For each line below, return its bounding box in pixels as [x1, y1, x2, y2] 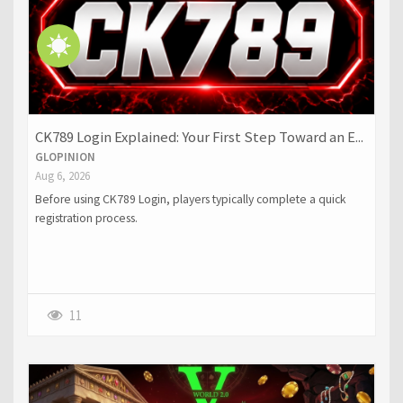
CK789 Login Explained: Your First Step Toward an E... [34, 127, 363, 147]
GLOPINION [34, 148, 95, 165]
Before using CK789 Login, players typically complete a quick [34, 192, 346, 208]
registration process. [34, 210, 138, 227]
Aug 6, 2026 [34, 167, 90, 184]
